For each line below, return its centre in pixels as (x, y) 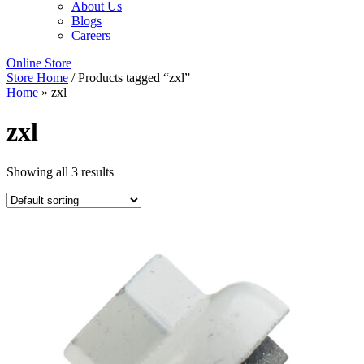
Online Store (39, 63)
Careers (91, 35)
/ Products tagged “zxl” (129, 77)
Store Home (37, 77)
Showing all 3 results (60, 171)
